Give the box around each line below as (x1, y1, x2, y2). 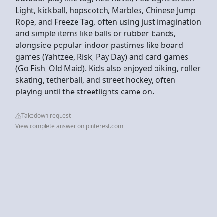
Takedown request (21, 111, 71, 120)
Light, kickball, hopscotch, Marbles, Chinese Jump (15, 4, 196, 15)
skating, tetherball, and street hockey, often (15, 74, 175, 85)
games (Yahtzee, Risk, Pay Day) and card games (15, 51, 188, 62)
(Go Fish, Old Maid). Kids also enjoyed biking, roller (15, 62, 201, 74)
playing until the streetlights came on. (15, 86, 154, 97)
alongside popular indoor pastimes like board (15, 39, 183, 50)
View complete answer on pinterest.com (15, 122, 123, 130)
